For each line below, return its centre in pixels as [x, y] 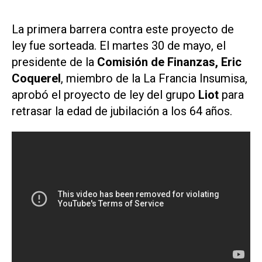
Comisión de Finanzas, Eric [169, 62]
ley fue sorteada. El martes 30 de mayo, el [119, 46]
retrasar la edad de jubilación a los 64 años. [122, 111]
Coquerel [36, 79]
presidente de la [54, 62]
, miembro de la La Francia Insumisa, [154, 79]
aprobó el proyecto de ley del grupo [105, 95]
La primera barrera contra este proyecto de [123, 30]
